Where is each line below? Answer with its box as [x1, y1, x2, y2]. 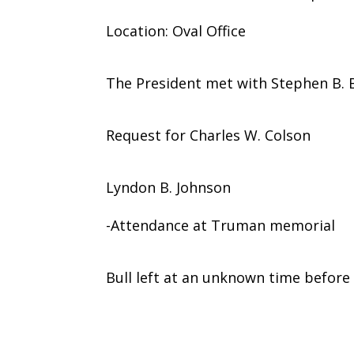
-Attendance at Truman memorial [106, 215, 336, 235]
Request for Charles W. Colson [106, 125, 311, 145]
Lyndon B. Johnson [106, 177, 232, 197]
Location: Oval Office [106, 21, 247, 40]
